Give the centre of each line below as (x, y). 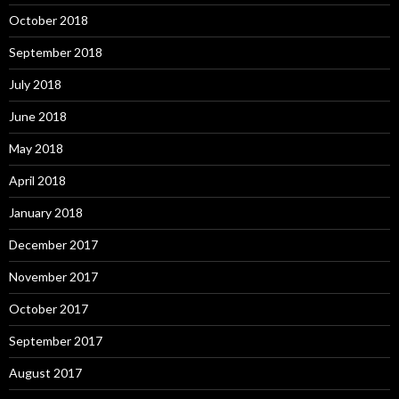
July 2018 (35, 84)
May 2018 (36, 148)
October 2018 (49, 20)
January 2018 (46, 212)
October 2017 (49, 308)
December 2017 (53, 244)
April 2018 (37, 180)
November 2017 (53, 276)
